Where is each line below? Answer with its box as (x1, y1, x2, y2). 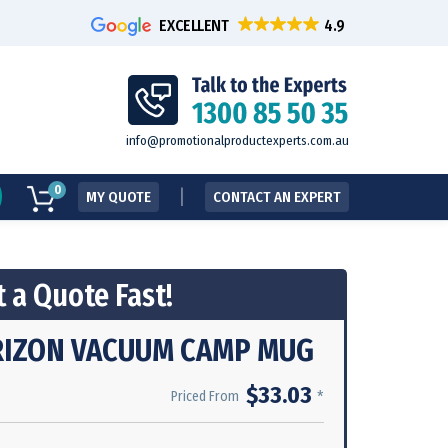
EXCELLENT (159, 15, 229, 35)
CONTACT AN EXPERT (213, 188, 341, 206)
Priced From (171, 388, 239, 406)
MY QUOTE (86, 188, 151, 206)
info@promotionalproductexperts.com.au (126, 132, 349, 148)
